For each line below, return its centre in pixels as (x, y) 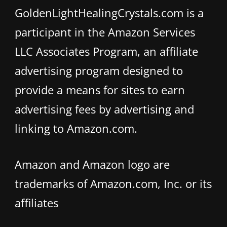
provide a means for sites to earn (100, 90)
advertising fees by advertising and (104, 109)
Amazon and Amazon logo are (92, 164)
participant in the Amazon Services (105, 32)
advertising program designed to (99, 71)
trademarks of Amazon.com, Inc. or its (113, 184)
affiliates (36, 203)
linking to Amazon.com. (76, 128)
